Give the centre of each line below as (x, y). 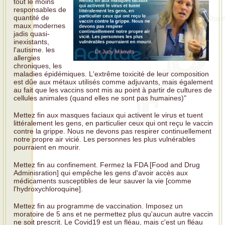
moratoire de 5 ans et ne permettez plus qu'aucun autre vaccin (113, 214)
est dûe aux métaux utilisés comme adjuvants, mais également (113, 82)
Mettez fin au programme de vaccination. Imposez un (98, 206)
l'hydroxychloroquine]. (48, 189)
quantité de (31, 18)
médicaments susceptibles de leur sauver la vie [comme (102, 181)
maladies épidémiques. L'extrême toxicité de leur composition (111, 74)
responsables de (40, 10)
